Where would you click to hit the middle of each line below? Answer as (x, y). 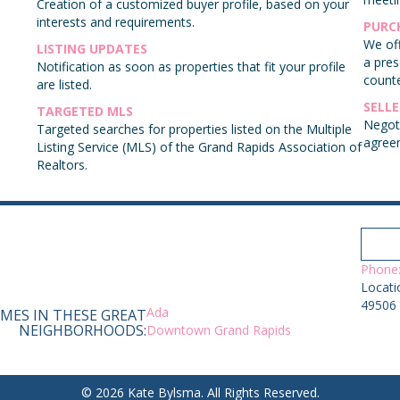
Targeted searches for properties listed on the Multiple (194, 129)
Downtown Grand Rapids (219, 330)
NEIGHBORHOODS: (83, 331)
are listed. (64, 85)
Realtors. (62, 165)
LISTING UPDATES (92, 49)
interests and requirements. (115, 22)
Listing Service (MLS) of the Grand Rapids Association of (199, 147)
